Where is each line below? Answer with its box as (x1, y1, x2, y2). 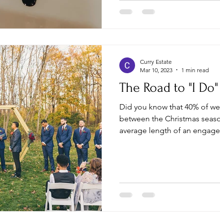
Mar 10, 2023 (140, 66, 172, 74)
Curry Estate (140, 57, 172, 65)
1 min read (181, 66, 209, 74)
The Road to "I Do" (119, 80, 218, 95)
